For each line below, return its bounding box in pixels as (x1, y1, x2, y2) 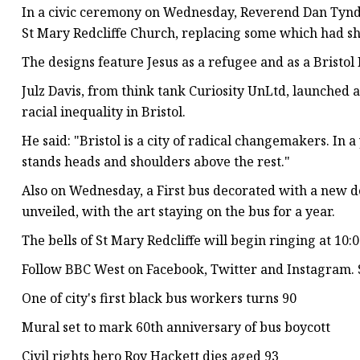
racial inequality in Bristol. (22, 103, 186, 121)
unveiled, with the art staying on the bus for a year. (22, 202, 335, 221)
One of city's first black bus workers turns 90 (22, 289, 297, 308)
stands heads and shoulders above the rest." (22, 153, 290, 171)
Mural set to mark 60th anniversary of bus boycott (22, 318, 330, 337)
